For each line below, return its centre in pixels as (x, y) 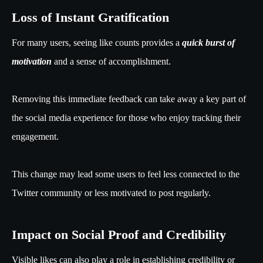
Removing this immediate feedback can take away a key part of (129, 99)
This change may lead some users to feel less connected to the (126, 174)
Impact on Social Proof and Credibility (119, 235)
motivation (33, 62)
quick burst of (208, 43)
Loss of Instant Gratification (90, 18)
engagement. (36, 137)
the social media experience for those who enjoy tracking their (126, 118)
